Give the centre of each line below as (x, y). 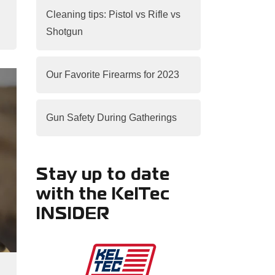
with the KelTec (103, 195)
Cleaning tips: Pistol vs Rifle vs (113, 14)
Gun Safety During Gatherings (111, 118)
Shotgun (64, 32)
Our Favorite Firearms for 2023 (112, 75)
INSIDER (73, 215)
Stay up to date (103, 176)
